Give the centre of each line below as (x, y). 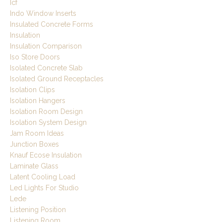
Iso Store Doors (35, 57)
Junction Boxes (34, 144)
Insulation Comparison (46, 46)
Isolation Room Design (46, 112)
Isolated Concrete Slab (46, 68)
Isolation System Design (48, 123)
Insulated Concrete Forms (52, 25)
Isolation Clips (32, 90)
